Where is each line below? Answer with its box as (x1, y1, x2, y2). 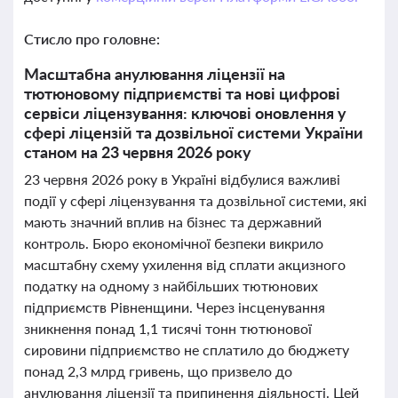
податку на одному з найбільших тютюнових (24, 277, 318, 294)
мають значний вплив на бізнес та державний (24, 213, 322, 230)
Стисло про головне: (24, 30, 160, 47)
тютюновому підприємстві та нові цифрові (24, 84, 340, 103)
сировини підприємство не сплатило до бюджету (24, 341, 349, 358)
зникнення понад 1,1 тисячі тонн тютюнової (24, 320, 312, 337)
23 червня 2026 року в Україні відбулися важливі (24, 171, 340, 187)
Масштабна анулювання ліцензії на (24, 64, 285, 84)
